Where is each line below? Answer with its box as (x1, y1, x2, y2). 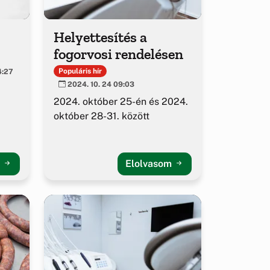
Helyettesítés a (54, 28, 147, 46)
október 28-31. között (54, 110, 149, 122)
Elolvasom (125, 158, 174, 170)
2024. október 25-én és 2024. (54, 96, 188, 108)
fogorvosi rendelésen (54, 45, 183, 63)
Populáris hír (58, 67, 102, 76)
